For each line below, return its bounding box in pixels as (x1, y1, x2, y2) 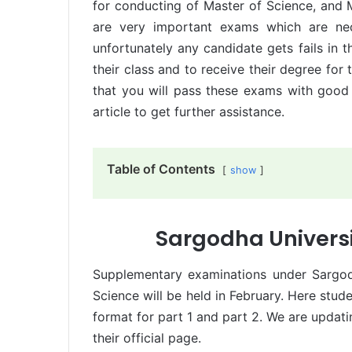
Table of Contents (107, 161, 215, 177)
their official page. (93, 329, 201, 346)
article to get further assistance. (93, 104, 284, 119)
